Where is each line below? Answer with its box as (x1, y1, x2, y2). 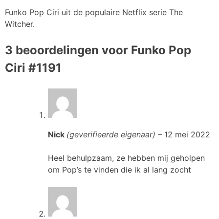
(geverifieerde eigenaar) (66, 130, 155, 140)
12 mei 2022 (164, 130, 210, 140)
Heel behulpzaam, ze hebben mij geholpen (48, 153, 205, 163)
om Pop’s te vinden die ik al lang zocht (48, 165, 191, 175)
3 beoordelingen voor (5, 43, 131, 58)
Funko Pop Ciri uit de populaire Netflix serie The (5, 7, 183, 18)
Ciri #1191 (5, 61, 62, 75)
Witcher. (5, 19, 35, 29)
